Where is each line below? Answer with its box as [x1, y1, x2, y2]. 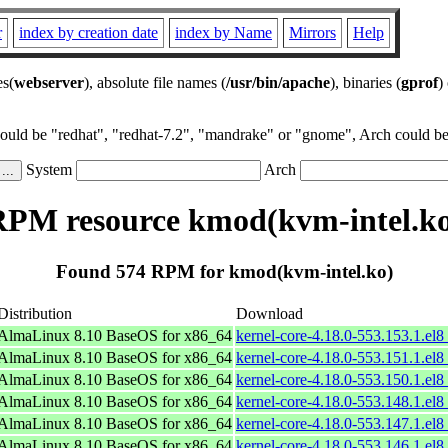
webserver [14, 74, 84, 91]
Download [236, 304, 303, 322]
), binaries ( [330, 74, 401, 91]
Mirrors [289, 24, 336, 41]
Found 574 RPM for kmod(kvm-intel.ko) [55, 260, 393, 282]
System [22, 161, 76, 178]
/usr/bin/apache [226, 74, 330, 91]
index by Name [175, 24, 272, 41]
